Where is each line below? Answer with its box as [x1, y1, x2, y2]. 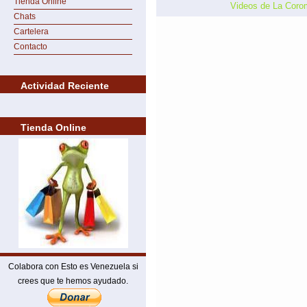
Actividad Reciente [21, 80, 109, 91]
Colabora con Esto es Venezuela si [8, 262, 138, 271]
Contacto [14, 42, 47, 51]
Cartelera [14, 27, 49, 36]
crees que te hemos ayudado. [18, 276, 128, 286]
